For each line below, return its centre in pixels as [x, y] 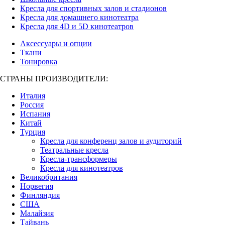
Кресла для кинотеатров [82, 168]
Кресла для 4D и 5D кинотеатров [77, 26]
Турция [33, 132]
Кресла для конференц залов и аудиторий [111, 141]
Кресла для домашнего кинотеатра [79, 17]
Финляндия [40, 195]
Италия [33, 96]
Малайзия [37, 213]
